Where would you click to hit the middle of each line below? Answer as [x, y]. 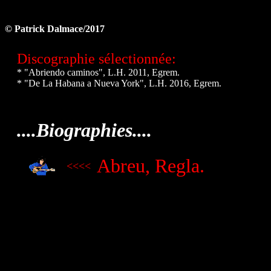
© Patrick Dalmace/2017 [55, 29]
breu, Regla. [157, 166]
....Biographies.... [84, 130]
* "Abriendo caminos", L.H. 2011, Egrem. [98, 72]
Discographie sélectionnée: [96, 59]
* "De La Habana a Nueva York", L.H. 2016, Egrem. [119, 83]
